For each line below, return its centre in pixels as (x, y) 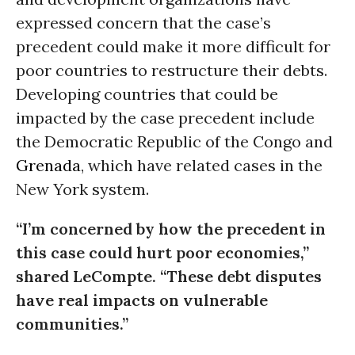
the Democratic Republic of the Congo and (174, 141)
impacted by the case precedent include (165, 118)
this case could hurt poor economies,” (162, 252)
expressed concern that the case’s (143, 23)
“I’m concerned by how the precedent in (171, 229)
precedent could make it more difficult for (173, 46)
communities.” (72, 324)
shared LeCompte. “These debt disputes (169, 276)
